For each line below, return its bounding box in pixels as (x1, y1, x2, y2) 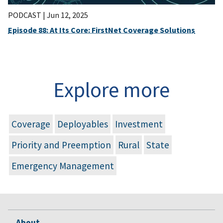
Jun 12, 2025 (47, 9, 88, 20)
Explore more (53, 76, 170, 103)
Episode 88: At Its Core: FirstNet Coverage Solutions (8, 24, 195, 35)
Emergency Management (11, 159, 114, 172)
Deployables (57, 117, 108, 130)
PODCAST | (8, 9, 47, 20)
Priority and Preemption (11, 138, 111, 151)
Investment (115, 117, 163, 130)
